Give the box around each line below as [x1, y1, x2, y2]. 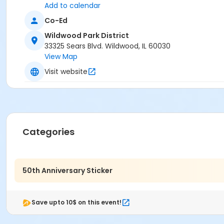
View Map [44, 51, 77, 62]
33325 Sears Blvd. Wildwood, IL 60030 [44, 41, 170, 51]
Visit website [44, 66, 87, 76]
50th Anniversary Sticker [22, 165, 112, 175]
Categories [22, 125, 74, 138]
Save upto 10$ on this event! [31, 198, 121, 207]
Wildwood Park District [44, 30, 129, 41]
